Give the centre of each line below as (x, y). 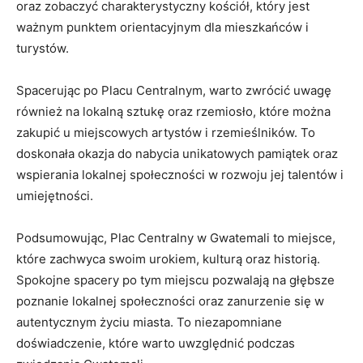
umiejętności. (55, 196)
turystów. (43, 49)
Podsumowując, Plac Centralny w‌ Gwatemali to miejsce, (176, 238)
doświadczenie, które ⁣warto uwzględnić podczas (156, 344)
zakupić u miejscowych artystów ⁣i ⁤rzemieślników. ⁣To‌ (166, 133)
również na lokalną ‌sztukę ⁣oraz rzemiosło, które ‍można (173, 112)
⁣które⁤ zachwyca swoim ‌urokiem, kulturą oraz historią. (168, 259)
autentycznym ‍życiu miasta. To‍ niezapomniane (149, 322)
